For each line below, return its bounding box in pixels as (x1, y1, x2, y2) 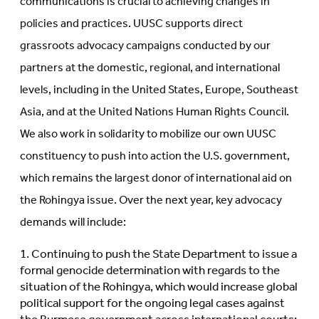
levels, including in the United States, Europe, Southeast (20, 78, 298, 101)
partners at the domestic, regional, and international (20, 56, 280, 79)
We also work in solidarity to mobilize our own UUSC (20, 122, 276, 145)
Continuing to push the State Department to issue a (31, 243, 297, 267)
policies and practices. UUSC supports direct (20, 12, 243, 35)
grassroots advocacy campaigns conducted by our (20, 34, 271, 57)
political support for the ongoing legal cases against (20, 292, 285, 316)
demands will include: (20, 211, 126, 234)
